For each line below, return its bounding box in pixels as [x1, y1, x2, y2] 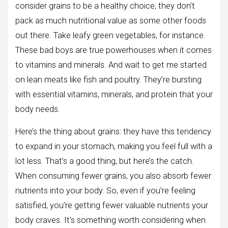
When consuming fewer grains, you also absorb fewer [15, 171, 211, 181]
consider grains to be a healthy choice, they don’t [15, 1, 195, 11]
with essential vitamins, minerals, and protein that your [15, 90, 213, 100]
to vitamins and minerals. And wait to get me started [15, 60, 207, 70]
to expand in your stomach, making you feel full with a [15, 141, 212, 152]
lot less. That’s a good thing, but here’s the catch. [15, 156, 194, 166]
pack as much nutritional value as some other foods [15, 16, 206, 26]
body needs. [15, 104, 60, 115]
